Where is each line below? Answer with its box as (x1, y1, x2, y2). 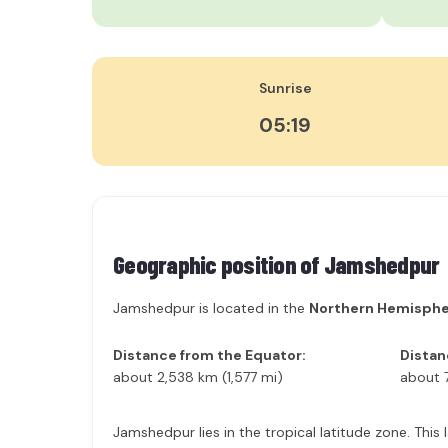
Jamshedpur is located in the (113, 299, 309, 317)
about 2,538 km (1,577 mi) (113, 368, 283, 386)
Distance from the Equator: (113, 346, 306, 364)
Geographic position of (113, 249, 324, 279)
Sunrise (258, 79, 312, 97)
